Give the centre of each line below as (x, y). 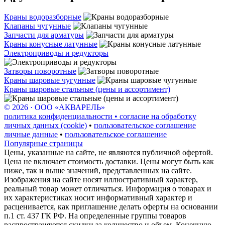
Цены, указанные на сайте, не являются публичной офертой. (108, 153)
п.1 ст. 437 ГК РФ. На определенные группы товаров (95, 216)
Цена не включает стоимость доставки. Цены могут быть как (109, 162)
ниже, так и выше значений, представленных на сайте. (98, 171)
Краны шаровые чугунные (50, 80)
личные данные (31, 135)
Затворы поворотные (40, 71)
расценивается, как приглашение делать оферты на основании (111, 207)
